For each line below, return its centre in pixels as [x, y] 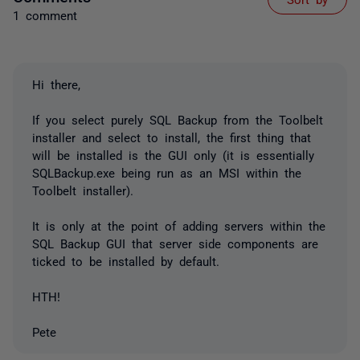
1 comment [45, 14]
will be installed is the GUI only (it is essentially [173, 154]
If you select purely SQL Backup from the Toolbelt [178, 119]
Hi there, [56, 84]
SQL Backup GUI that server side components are [175, 243]
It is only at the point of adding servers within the [179, 225]
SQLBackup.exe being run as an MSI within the [167, 172]
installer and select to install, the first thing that [172, 137]
